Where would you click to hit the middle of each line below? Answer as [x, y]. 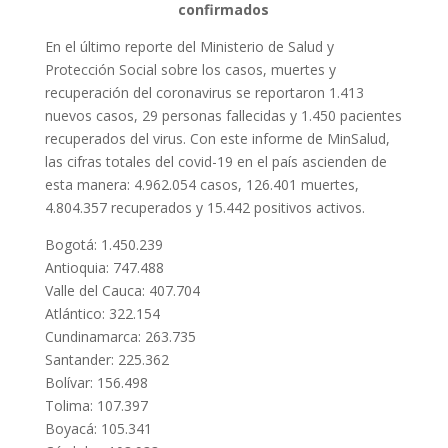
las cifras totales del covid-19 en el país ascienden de [215, 162]
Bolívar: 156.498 [96, 383]
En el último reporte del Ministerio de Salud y [189, 47]
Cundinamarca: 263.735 [120, 337]
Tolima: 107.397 [96, 406]
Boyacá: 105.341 [98, 429]
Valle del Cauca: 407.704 [122, 291]
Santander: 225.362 [106, 360]
